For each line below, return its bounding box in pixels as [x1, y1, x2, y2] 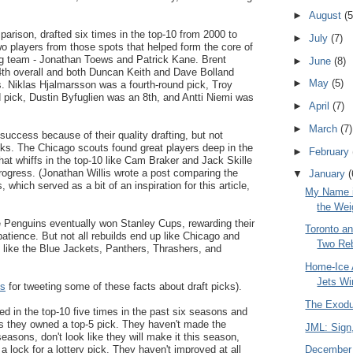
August [308, 9, 344, 22]
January [308, 168, 348, 180]
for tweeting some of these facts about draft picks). [6, 280, 242, 292]
